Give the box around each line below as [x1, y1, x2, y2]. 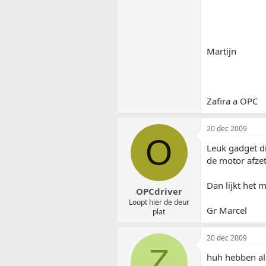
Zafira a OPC [207, 94, 258, 107]
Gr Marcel [207, 204, 247, 216]
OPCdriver [135, 185, 182, 198]
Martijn [207, 45, 236, 57]
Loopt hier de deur [128, 197, 189, 208]
